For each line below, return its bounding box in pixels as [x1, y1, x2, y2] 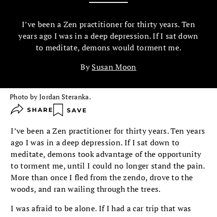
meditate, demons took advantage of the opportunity [11, 148, 201, 159]
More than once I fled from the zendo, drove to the [11, 171, 193, 183]
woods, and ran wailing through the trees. [11, 183, 161, 194]
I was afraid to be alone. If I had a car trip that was [11, 202, 191, 214]
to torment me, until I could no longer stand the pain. [11, 160, 205, 171]
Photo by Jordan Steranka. [10, 92, 91, 102]
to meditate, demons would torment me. [35, 42, 182, 53]
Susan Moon [92, 62, 137, 73]
